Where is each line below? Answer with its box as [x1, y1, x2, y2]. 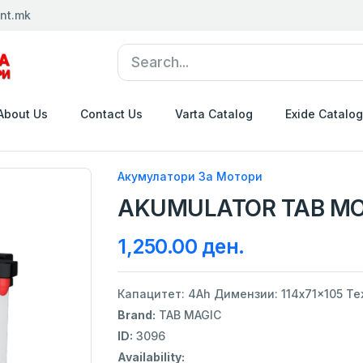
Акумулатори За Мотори [117, 169, 263, 183]
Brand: [117, 307, 156, 322]
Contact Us [80, 107, 143, 121]
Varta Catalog [175, 107, 253, 121]
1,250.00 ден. [117, 233, 245, 258]
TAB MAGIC [156, 307, 221, 322]
